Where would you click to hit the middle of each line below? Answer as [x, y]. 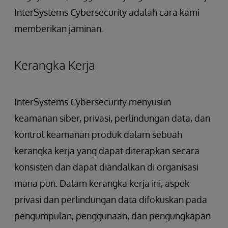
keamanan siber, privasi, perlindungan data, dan [112, 118]
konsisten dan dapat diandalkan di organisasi [106, 167]
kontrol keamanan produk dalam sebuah [98, 134]
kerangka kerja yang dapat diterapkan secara [107, 151]
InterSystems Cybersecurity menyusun [93, 102]
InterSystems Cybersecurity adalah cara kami [107, 12]
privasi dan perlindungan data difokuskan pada [111, 199]
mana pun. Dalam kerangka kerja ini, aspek [102, 183]
